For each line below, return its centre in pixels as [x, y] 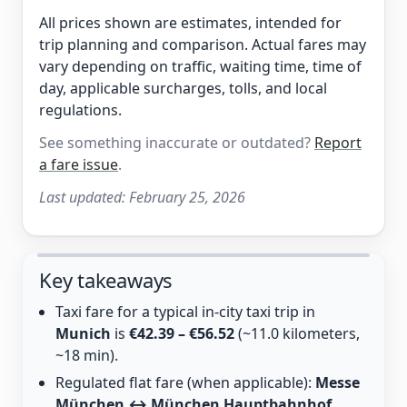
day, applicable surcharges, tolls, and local [183, 88]
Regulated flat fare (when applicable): [185, 382]
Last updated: [84, 197]
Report [338, 143]
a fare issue [79, 164]
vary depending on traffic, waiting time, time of [200, 66]
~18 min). [87, 355]
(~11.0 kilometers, [297, 333]
